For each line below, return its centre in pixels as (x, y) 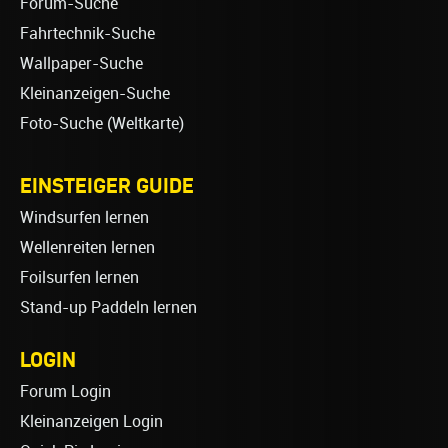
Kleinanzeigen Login (91, 422)
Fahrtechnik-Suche (87, 34)
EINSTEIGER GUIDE (107, 185)
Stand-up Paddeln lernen (108, 308)
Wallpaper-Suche (81, 64)
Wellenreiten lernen (87, 248)
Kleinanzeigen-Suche (95, 94)
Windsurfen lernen (84, 218)
